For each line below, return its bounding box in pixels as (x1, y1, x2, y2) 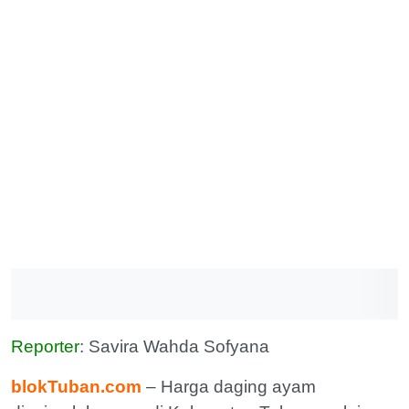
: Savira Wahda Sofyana (79, 337, 269, 356)
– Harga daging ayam (146, 377, 316, 396)
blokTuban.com (11, 377, 142, 396)
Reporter (11, 337, 79, 356)
